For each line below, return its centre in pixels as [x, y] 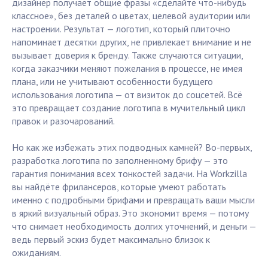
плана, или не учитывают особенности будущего [112, 82]
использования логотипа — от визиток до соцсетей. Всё [127, 95]
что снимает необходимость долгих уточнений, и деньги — [134, 226]
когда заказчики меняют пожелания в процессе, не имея [127, 68]
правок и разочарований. [63, 121]
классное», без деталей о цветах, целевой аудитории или [131, 16]
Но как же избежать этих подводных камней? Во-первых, [132, 147]
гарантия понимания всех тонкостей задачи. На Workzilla [130, 174]
